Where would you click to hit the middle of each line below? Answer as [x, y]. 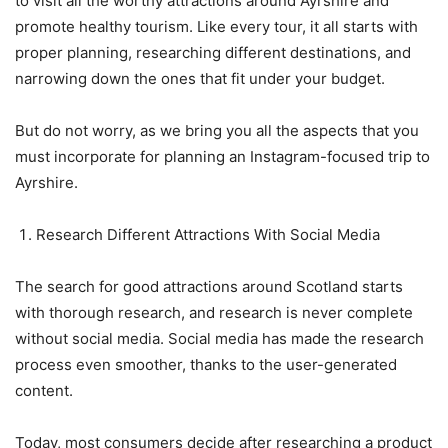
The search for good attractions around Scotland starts [209, 286]
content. [46, 390]
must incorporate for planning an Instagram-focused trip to [222, 156]
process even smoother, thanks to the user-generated [206, 364]
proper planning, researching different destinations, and [213, 52]
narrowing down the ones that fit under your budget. [202, 78]
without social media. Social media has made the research [219, 338]
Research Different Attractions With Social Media [208, 234]
